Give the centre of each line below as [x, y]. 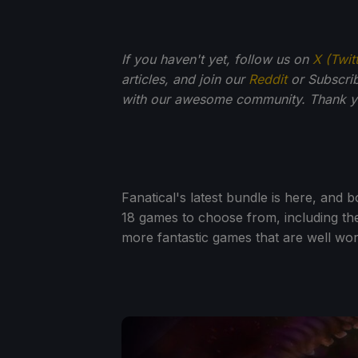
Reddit [268, 79]
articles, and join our [185, 79]
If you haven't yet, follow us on [217, 59]
